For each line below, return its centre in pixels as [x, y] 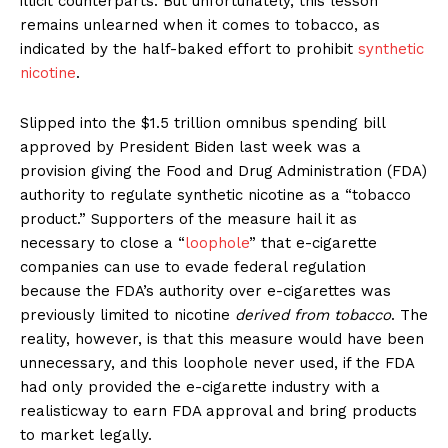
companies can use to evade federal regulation [193, 267]
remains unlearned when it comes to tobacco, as [200, 25]
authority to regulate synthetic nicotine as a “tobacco [215, 195]
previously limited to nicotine [127, 315]
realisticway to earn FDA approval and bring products [218, 411]
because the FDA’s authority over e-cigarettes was [205, 291]
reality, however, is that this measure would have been [222, 339]
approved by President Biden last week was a [190, 147]
